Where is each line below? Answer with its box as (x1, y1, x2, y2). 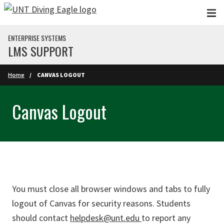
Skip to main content (5, 6, 83, 17)
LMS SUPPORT (8, 42, 73, 60)
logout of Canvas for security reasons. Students (12, 197, 190, 209)
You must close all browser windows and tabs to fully (12, 183, 210, 194)
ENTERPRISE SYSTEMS (8, 32, 66, 43)
